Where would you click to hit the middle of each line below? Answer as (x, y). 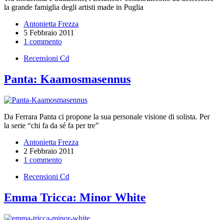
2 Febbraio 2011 (49, 151)
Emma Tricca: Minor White (75, 198)
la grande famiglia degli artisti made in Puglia (74, 7)
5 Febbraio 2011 (49, 33)
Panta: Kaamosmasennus (67, 79)
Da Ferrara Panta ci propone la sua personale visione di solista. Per (107, 117)
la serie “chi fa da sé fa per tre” (51, 126)
